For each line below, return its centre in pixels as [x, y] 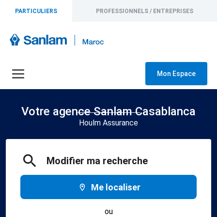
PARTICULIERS [36, 11]
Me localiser [116, 187]
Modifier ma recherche [97, 161]
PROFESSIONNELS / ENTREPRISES [145, 11]
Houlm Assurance [108, 123]
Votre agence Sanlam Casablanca [108, 111]
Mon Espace [176, 74]
